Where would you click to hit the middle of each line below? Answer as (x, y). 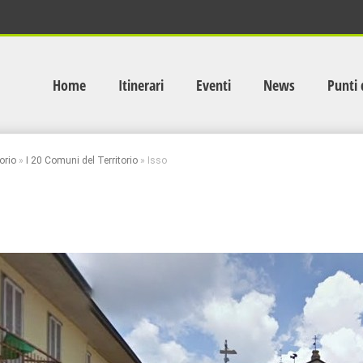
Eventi (214, 85)
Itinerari (141, 85)
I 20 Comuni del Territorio (82, 160)
